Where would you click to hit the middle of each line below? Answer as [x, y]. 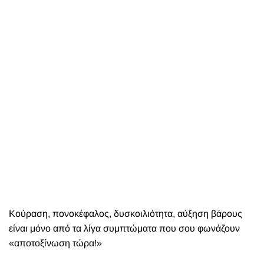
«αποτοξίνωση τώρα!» [55, 243]
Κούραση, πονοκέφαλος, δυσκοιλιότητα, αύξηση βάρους [126, 214]
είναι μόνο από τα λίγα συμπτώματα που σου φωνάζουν [124, 228]
